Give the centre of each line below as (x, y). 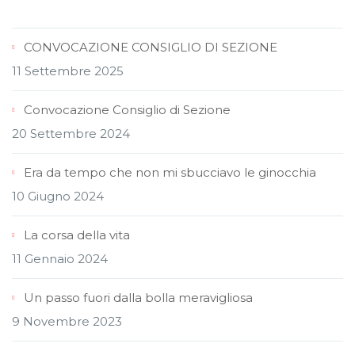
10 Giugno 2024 (58, 197)
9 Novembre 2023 (67, 322)
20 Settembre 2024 (71, 134)
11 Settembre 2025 (68, 71)
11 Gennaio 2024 (60, 259)
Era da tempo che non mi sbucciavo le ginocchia (170, 173)
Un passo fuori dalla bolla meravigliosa (138, 298)
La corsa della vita (77, 235)
